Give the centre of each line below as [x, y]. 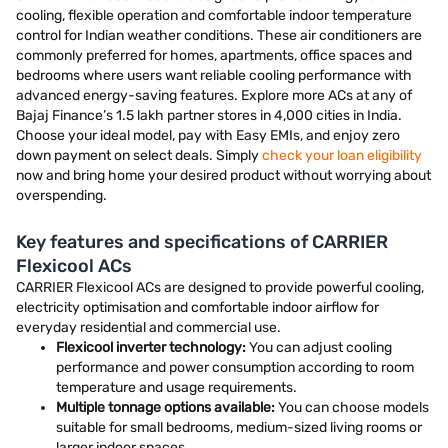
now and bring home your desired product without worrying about [223, 175]
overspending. [61, 195]
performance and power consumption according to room [235, 367]
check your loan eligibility [342, 155]
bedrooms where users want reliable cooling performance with [214, 75]
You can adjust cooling [319, 347]
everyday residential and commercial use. [148, 327]
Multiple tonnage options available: [165, 407]
